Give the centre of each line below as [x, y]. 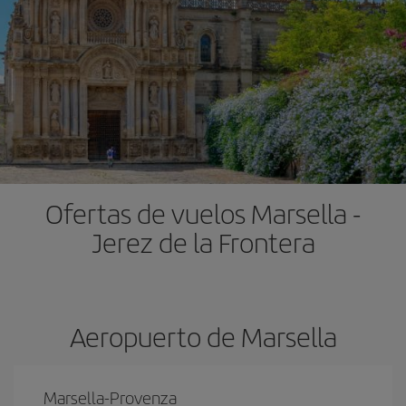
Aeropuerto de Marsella [203, 336]
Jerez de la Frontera [203, 242]
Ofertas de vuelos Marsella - [203, 213]
